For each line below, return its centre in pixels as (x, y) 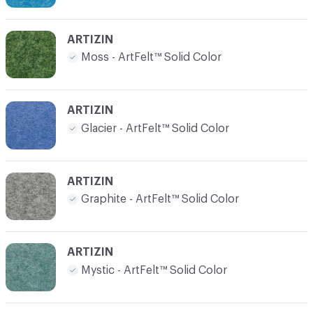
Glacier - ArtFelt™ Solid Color (155, 128)
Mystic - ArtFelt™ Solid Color (154, 270)
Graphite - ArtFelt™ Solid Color (160, 199)
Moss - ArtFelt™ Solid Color (151, 58)
